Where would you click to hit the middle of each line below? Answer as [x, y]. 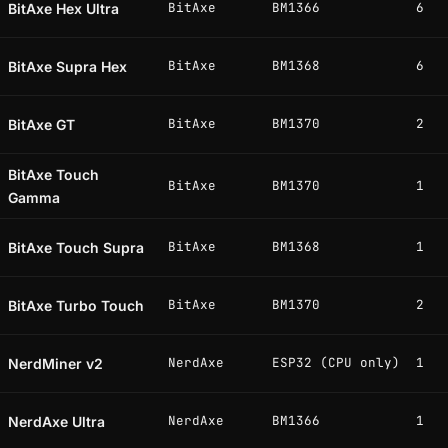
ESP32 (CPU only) [336, 363]
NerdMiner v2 [55, 364]
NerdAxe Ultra [56, 422]
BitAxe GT [41, 125]
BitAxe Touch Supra [76, 248]
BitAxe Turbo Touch [76, 306]
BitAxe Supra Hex [67, 67]
